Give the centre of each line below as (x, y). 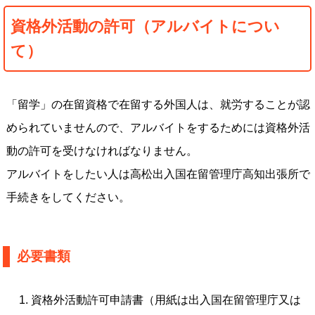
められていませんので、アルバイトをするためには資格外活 (158, 128)
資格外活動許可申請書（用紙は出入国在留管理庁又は (166, 300)
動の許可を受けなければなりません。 (102, 151)
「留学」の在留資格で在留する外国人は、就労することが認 (158, 104)
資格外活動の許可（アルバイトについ (146, 26)
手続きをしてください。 (68, 197)
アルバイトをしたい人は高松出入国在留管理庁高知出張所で (158, 174)
